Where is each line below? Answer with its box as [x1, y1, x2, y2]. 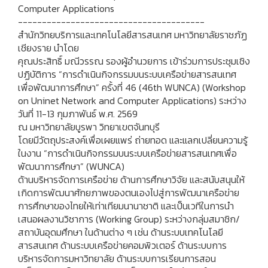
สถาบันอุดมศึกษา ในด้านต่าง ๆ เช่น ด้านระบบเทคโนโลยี [18, 224, 223, 239]
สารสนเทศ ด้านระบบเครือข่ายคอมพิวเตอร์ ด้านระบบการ [18, 237, 227, 252]
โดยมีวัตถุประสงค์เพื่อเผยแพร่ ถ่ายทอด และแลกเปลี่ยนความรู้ [18, 132, 248, 147]
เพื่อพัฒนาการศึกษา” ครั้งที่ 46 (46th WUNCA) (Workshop [18, 80, 246, 95]
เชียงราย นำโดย [18, 40, 79, 55]
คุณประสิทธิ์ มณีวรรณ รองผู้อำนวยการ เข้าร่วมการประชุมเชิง [18, 53, 250, 68]
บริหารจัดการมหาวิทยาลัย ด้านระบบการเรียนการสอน [18, 251, 216, 266]
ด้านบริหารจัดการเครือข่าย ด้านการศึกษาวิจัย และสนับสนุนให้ [18, 172, 245, 187]
